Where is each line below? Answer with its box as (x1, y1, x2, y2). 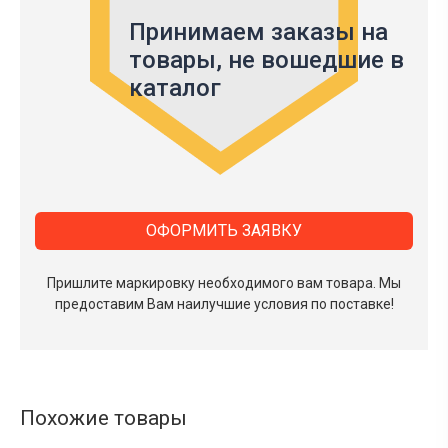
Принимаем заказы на (129, 18, 388, 47)
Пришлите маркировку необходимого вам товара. (47, 275, 379, 292)
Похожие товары (20, 406, 187, 431)
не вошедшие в (228, 46, 404, 75)
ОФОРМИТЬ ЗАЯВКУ (146, 221, 302, 241)
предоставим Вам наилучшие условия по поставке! (54, 296, 394, 313)
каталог (129, 74, 221, 103)
